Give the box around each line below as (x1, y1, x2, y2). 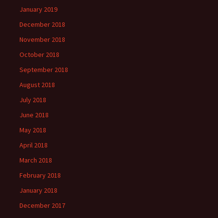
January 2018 (19, 185, 57, 195)
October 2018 (19, 50, 59, 59)
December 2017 (19, 200, 65, 210)
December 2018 (19, 19, 65, 29)
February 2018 (19, 170, 61, 180)
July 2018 (19, 95, 46, 104)
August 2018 (19, 80, 55, 89)
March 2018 (19, 155, 52, 164)
